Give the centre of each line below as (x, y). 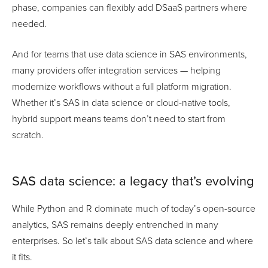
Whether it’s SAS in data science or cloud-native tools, (121, 103)
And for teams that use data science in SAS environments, (130, 54)
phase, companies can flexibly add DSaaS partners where (130, 7)
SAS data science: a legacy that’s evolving (133, 181)
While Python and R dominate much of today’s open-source (134, 208)
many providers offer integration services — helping (116, 70)
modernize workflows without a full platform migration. (122, 86)
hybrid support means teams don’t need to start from (119, 119)
